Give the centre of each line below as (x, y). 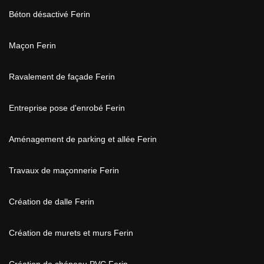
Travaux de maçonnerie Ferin (64, 170)
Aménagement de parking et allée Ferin (83, 139)
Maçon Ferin (32, 45)
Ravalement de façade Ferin (62, 77)
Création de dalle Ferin (52, 202)
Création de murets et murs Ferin (71, 233)
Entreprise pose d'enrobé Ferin (67, 108)
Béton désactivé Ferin (49, 14)
